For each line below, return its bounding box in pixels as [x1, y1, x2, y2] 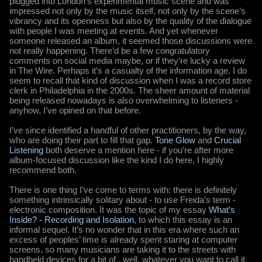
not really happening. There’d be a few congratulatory [9, 45, 210, 56]
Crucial [214, 135, 241, 145]
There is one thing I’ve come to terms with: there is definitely [9, 184, 237, 195]
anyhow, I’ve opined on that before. [9, 105, 141, 115]
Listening [9, 144, 43, 155]
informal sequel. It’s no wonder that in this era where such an [9, 224, 239, 235]
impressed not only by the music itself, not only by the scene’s [9, 5, 246, 16]
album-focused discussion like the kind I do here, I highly [9, 154, 224, 165]
